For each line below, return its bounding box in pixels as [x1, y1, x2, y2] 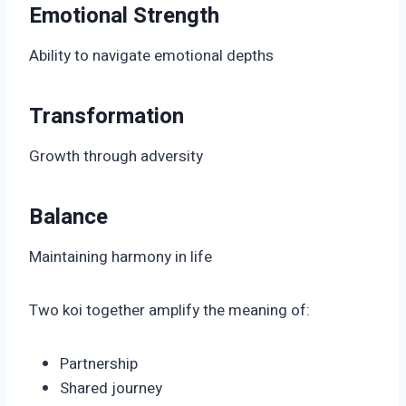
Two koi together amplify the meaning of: [29, 299, 310, 323]
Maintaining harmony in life [29, 246, 212, 269]
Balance [29, 201, 108, 234]
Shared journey [60, 377, 162, 401]
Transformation [29, 101, 184, 133]
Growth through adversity [29, 145, 203, 169]
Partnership [60, 353, 138, 376]
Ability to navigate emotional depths [29, 44, 274, 68]
